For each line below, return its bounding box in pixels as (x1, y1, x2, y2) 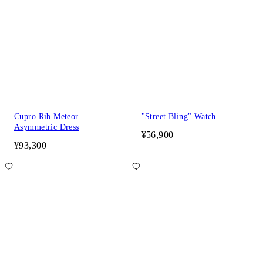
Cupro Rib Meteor (14, 112, 79, 121)
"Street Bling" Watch (141, 112, 216, 121)
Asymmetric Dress (14, 122, 79, 131)
